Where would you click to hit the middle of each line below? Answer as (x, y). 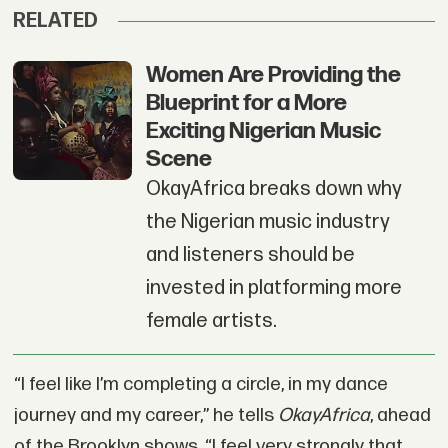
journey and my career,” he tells (145, 415)
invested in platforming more (273, 288)
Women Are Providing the (273, 75)
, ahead (400, 415)
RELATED (56, 21)
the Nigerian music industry (267, 222)
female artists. (211, 321)
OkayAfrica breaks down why (273, 189)
